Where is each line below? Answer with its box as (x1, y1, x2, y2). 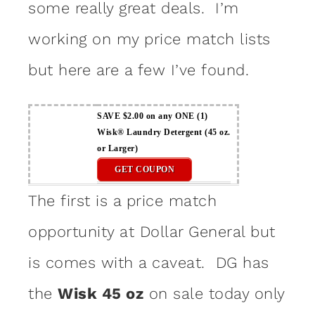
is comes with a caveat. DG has (28, 253, 269, 271)
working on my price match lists (28, 30, 271, 48)
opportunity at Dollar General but (28, 222, 276, 240)
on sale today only (143, 284, 285, 302)
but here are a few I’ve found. (28, 60, 249, 79)
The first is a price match (28, 191, 217, 210)
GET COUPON (115, 164, 174, 174)
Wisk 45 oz (58, 284, 143, 302)
